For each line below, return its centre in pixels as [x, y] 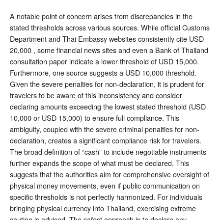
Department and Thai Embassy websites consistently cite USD [107, 39]
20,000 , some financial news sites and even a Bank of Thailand [109, 50]
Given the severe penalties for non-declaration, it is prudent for [107, 84]
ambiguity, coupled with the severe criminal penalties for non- [105, 129]
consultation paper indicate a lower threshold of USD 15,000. [104, 61]
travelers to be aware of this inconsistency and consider [96, 95]
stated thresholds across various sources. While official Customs [110, 27]
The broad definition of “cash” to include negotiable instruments [108, 152]
